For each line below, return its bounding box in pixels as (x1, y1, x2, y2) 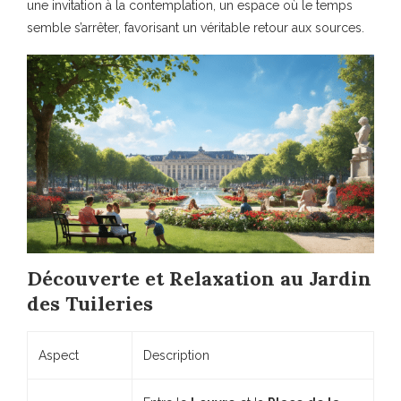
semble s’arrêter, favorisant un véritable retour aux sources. (27, 21, 364, 36)
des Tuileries (27, 290, 153, 316)
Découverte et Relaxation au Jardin (27, 265, 371, 291)
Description (143, 347, 209, 363)
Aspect (38, 347, 79, 363)
